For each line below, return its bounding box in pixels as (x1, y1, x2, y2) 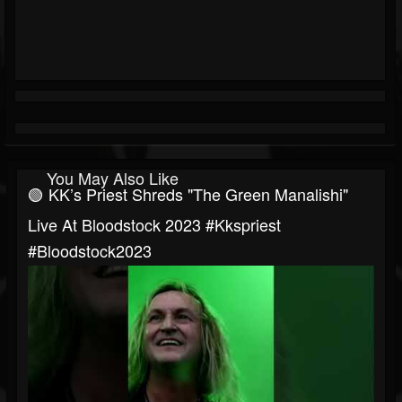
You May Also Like (47, 166, 179, 190)
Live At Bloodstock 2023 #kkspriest (28, 213, 281, 237)
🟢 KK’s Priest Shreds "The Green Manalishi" (28, 182, 348, 206)
